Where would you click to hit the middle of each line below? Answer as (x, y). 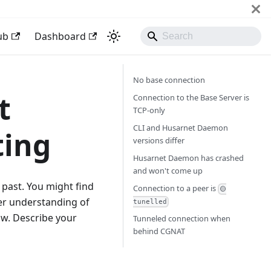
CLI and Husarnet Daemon (181, 128)
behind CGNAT (159, 231)
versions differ (159, 140)
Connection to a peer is (175, 188)
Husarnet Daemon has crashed (188, 158)
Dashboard (60, 36)
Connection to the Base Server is (191, 97)
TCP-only (149, 110)
